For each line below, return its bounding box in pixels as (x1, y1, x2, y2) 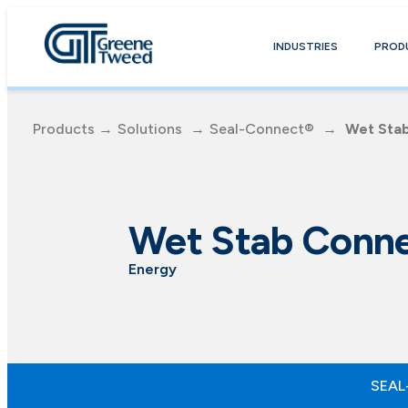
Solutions (117, 119, 182, 138)
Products (33, 119, 98, 138)
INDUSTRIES (273, 39, 339, 53)
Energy (127, 260, 177, 279)
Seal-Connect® (209, 119, 314, 138)
